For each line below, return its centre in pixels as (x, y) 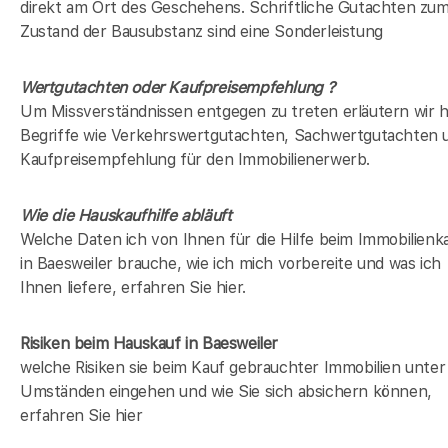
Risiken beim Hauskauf (100, 344)
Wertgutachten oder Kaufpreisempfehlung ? (177, 88)
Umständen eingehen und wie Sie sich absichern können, (226, 392)
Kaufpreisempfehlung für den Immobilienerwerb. (195, 160)
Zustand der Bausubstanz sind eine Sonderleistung (201, 32)
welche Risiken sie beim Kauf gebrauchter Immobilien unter (233, 368)
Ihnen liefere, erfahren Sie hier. (133, 288)
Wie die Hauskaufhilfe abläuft (126, 216)
